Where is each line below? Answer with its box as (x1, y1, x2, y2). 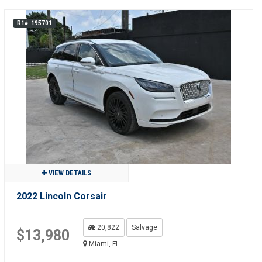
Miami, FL (87, 240, 119, 248)
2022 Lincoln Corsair (16, 191, 107, 202)
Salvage (131, 223, 157, 232)
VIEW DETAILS (46, 169, 91, 177)
